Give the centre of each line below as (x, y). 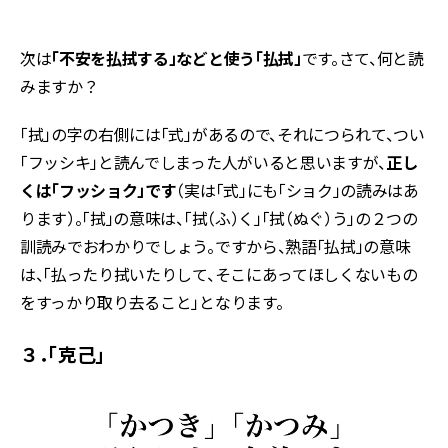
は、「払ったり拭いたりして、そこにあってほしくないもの (219, 274)
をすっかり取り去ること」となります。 (152, 302)
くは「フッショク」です (98, 190)
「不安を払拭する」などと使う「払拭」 (176, 58)
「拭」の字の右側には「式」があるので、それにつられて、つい (222, 134)
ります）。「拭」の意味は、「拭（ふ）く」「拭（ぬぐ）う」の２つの (219, 218)
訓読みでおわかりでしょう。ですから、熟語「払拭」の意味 (215, 246)
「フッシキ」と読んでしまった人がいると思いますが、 (203, 162)
